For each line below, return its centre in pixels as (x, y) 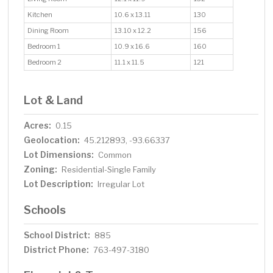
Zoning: (41, 169)
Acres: (38, 126)
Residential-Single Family (109, 170)
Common (115, 155)
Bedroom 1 (45, 47)
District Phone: (57, 250)
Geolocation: (52, 140)
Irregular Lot (121, 184)
